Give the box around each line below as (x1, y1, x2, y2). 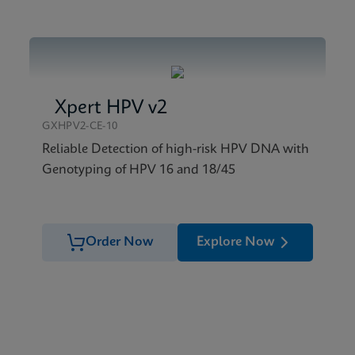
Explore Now (196, 235, 275, 249)
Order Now (85, 235, 154, 249)
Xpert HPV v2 (55, 99, 168, 118)
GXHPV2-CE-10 (42, 121, 118, 132)
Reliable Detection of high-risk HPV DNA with (42, 143, 310, 156)
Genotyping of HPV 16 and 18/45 (42, 163, 236, 177)
